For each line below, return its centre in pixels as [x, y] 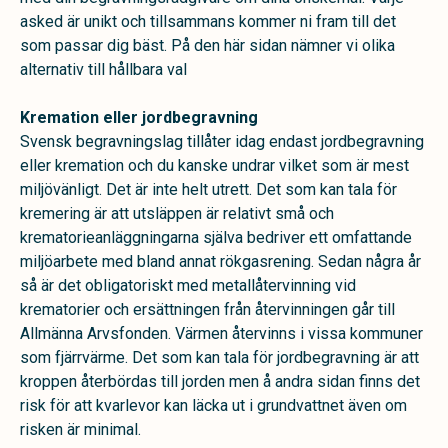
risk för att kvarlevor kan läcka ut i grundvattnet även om [213, 405]
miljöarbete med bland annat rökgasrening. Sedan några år [220, 261]
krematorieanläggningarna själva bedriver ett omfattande [216, 237]
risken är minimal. [80, 429]
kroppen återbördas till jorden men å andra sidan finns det [220, 381]
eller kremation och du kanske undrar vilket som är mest [214, 165]
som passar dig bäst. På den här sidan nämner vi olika [207, 45]
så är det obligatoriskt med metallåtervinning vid [188, 285]
